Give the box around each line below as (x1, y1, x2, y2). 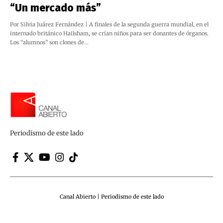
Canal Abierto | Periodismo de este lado (59, 193, 164, 201)
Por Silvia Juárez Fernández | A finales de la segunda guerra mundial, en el (10, 20, 209, 28)
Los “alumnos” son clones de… (10, 38, 89, 46)
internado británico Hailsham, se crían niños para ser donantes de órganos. (10, 29, 209, 37)
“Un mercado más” (10, 1, 101, 14)
